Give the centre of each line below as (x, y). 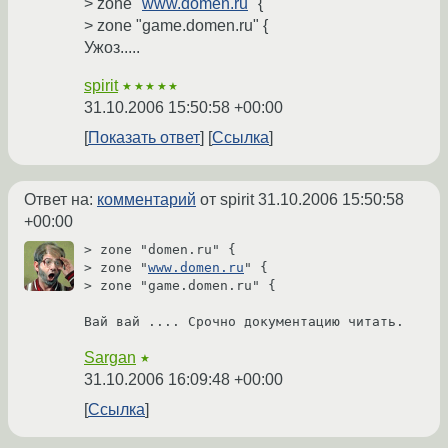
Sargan (110, 358)
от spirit (227, 200)
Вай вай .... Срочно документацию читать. (244, 322)
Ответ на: (60, 200)
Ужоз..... (112, 48)
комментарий (146, 200)
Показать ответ (144, 138)
